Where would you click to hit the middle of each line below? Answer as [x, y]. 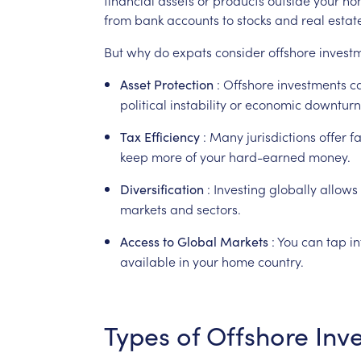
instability [198, 104]
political [143, 104]
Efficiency [172, 136]
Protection [183, 84]
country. [280, 261]
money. [329, 156]
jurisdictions [281, 136]
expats [192, 51]
